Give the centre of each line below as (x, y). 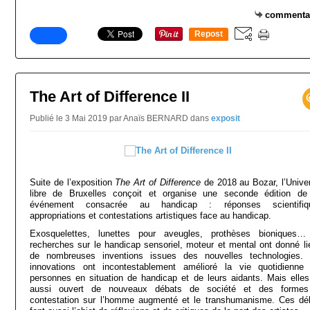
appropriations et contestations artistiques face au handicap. (151, 216)
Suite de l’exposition (73, 182)
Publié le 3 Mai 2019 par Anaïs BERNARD (110, 118)
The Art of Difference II (110, 97)
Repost (209, 34)
